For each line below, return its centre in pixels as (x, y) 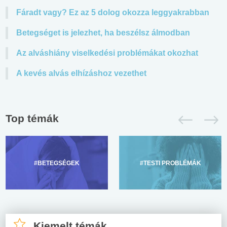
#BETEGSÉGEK (57, 163)
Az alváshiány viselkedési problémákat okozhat (107, 53)
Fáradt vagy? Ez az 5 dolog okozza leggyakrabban (113, 12)
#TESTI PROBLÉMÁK (170, 163)
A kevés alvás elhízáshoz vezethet (81, 73)
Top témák (32, 118)
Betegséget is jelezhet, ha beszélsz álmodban (103, 32)
